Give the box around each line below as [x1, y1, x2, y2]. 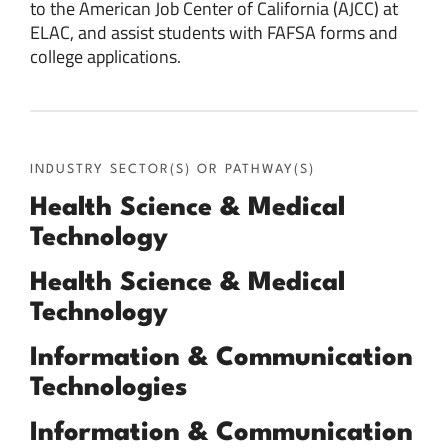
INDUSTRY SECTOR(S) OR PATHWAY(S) [30, 163, 315, 177]
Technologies [30, 375, 187, 402]
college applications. [30, 42, 181, 70]
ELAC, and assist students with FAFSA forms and [30, 18, 398, 46]
